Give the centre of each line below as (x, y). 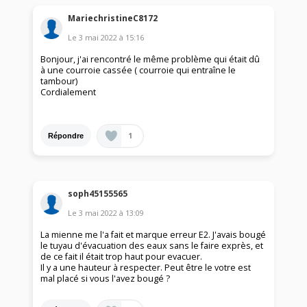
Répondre (66, 135)
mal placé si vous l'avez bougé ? (106, 278)
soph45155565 (98, 193)
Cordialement (69, 93)
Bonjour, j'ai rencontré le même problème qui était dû (150, 60)
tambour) (59, 82)
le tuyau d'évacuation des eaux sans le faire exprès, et (152, 245)
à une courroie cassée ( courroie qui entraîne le (138, 71)
